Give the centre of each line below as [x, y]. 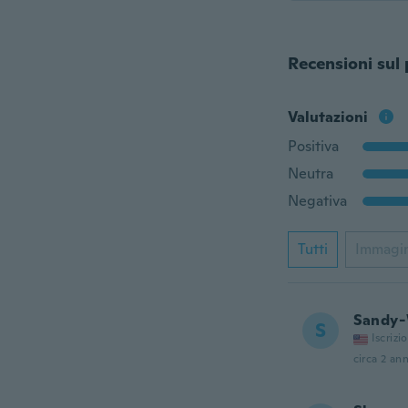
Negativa [317, 201]
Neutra [310, 173]
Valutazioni [327, 117]
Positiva [313, 146]
